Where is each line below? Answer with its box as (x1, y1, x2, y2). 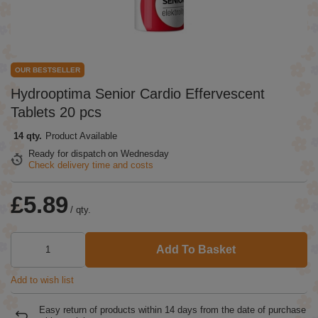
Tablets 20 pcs (11, 104, 102, 120)
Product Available (45, 131, 117, 142)
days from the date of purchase (175, 304, 306, 315)
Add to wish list (11, 274, 74, 285)
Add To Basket (156, 243, 236, 256)
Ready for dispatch (28, 148, 106, 159)
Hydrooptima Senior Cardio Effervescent (11, 85, 265, 102)
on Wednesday (108, 148, 169, 159)
